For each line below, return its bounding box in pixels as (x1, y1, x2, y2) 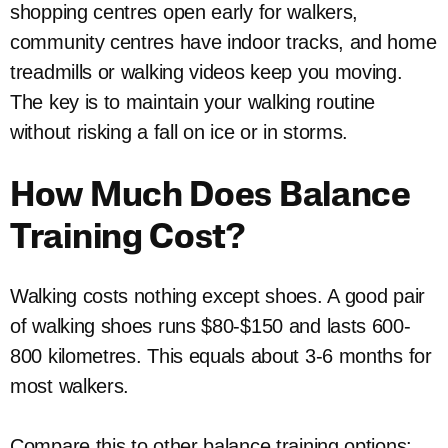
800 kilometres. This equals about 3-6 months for (10, 345, 432, 367)
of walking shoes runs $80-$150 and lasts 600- (10, 315, 411, 337)
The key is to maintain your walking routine (10, 91, 376, 113)
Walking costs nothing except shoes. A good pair (10, 285, 425, 307)
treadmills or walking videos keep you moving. (10, 61, 403, 83)
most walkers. (10, 375, 130, 397)
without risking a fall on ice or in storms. (10, 121, 349, 143)
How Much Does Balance (10, 180, 411, 215)
